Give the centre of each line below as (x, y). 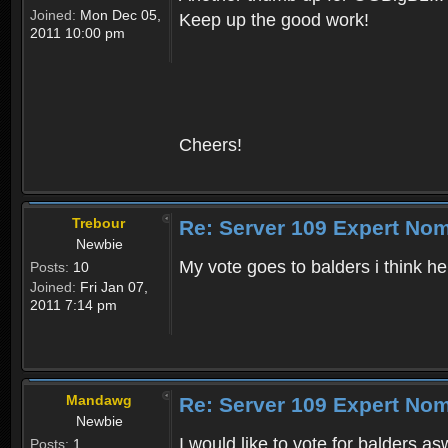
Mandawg (98, 400)
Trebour (98, 223)
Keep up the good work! (274, 20)
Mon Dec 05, (118, 15)
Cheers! (210, 145)
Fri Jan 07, (112, 287)
